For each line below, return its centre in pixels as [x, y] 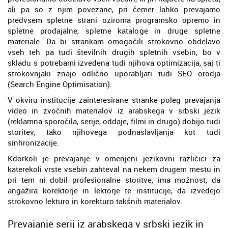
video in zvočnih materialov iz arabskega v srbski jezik [114, 110]
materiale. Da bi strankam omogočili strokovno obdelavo [114, 41]
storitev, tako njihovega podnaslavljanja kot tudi [114, 132]
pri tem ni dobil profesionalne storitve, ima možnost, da [114, 179]
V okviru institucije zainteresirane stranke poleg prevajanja [114, 99]
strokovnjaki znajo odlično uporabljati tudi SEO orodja [114, 73]
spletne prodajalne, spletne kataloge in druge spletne [114, 30]
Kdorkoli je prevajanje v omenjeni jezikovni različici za [114, 158]
